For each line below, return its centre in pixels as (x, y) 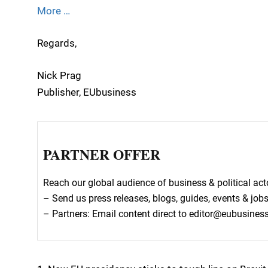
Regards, (57, 43)
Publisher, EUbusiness (87, 92)
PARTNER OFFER (102, 154)
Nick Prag (59, 76)
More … (54, 10)
